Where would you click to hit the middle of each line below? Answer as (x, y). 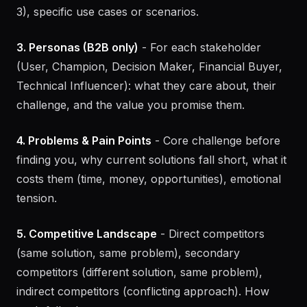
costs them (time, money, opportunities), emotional (149, 217)
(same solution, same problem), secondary (128, 291)
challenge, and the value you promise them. (131, 143)
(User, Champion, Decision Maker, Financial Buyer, (149, 105)
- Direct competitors (211, 272)
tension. (37, 236)
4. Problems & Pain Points (84, 179)
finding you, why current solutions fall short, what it (151, 198)
